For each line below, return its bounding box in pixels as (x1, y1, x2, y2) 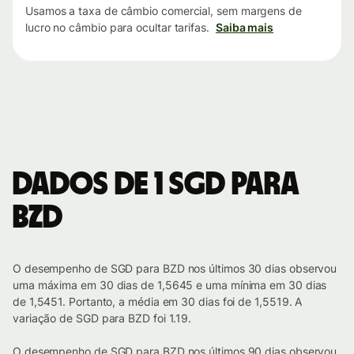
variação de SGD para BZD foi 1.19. (13, 311, 192, 326)
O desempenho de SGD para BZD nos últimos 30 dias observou (13, 262, 337, 276)
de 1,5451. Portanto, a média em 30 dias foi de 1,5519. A (13, 295, 303, 309)
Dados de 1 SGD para (13, 169, 299, 201)
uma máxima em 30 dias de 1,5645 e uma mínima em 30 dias (13, 278, 327, 292)
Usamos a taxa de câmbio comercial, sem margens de (25, 4, 302, 18)
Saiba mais (215, 21, 274, 35)
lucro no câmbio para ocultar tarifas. (25, 21, 209, 35)
